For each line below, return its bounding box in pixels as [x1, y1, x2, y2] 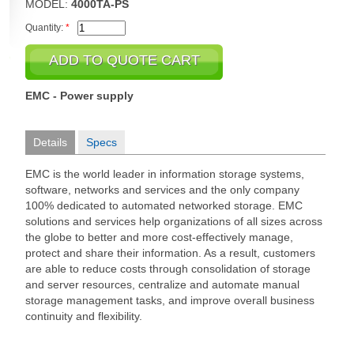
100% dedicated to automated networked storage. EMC [25, 199, 303, 212]
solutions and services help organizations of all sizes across [25, 215, 322, 228]
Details [33, 136, 67, 149]
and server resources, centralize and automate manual [25, 278, 299, 291]
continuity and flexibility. [25, 310, 142, 322]
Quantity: [25, 22, 66, 33]
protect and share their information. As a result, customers [25, 247, 315, 259]
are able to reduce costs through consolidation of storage [25, 262, 311, 275]
